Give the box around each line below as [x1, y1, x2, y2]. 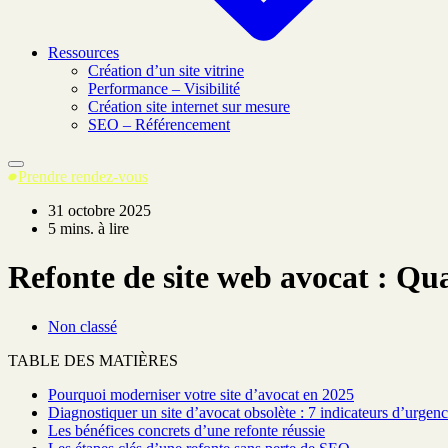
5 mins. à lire [48, 220, 129, 237]
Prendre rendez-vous [18, 168, 148, 185]
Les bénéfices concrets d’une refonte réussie [48, 421, 325, 439]
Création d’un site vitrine [88, 62, 244, 79]
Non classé [48, 317, 117, 335]
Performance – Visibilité [88, 80, 240, 97]
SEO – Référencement [88, 116, 230, 133]
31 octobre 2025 [48, 202, 151, 219]
